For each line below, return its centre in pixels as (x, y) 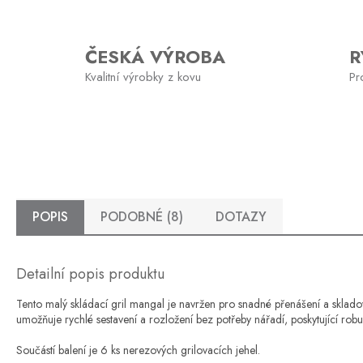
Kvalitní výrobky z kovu (143, 77)
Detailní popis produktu (90, 273)
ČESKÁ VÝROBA (155, 56)
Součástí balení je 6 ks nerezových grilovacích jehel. (138, 350)
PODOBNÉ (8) (142, 216)
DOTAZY (241, 216)
